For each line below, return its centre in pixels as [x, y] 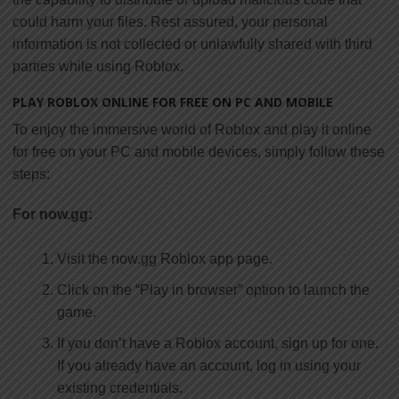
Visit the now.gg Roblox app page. [165, 258]
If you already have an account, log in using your [209, 365]
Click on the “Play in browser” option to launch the [213, 289]
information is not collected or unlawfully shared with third [192, 44]
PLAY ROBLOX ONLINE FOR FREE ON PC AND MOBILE [173, 102]
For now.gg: [53, 214]
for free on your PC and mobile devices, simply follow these [199, 151]
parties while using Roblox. [98, 66]
